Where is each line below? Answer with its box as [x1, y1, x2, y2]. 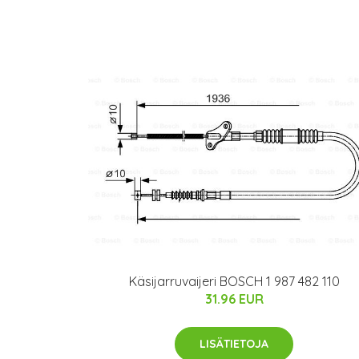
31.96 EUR [204, 291, 264, 308]
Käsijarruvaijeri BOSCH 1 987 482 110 [128, 273, 340, 290]
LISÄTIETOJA [200, 337, 268, 352]
